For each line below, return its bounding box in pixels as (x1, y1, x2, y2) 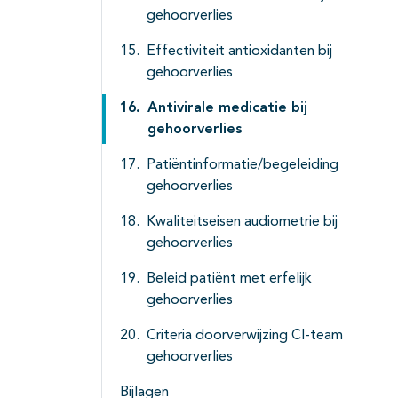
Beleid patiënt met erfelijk (147, 272, 312, 287)
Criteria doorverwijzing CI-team (147, 329, 343, 344)
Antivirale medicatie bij (147, 101, 307, 116)
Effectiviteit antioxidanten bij (147, 44, 332, 60)
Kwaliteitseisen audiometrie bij (147, 215, 338, 230)
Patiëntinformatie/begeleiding (147, 158, 338, 173)
